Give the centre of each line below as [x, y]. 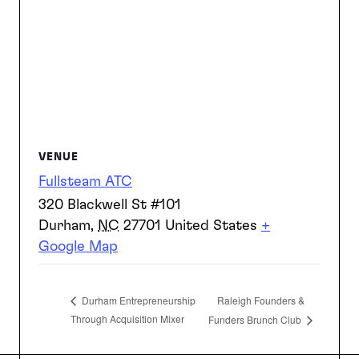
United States [211, 226]
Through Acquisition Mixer [127, 319]
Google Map [78, 247]
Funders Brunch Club [256, 320]
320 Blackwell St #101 [110, 206]
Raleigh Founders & [261, 300]
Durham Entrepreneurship [137, 301]
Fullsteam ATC [85, 182]
